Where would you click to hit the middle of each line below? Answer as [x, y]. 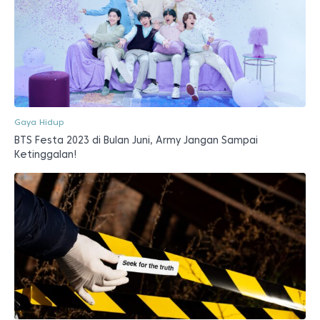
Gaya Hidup [39, 122]
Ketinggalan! [46, 154]
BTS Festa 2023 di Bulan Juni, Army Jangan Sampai [136, 140]
